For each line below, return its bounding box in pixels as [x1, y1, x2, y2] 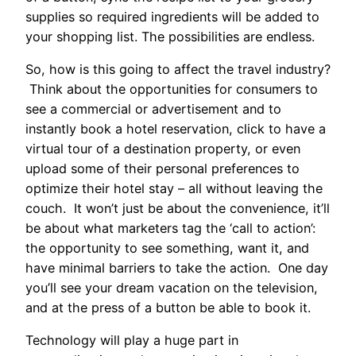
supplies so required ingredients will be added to [25, 8, 319, 25]
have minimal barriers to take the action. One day [25, 260, 328, 277]
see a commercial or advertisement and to [25, 101, 281, 118]
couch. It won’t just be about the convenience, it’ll [25, 200, 330, 217]
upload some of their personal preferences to [25, 161, 300, 177]
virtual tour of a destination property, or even [25, 141, 300, 157]
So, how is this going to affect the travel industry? [25, 61, 331, 78]
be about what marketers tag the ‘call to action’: [25, 220, 315, 237]
